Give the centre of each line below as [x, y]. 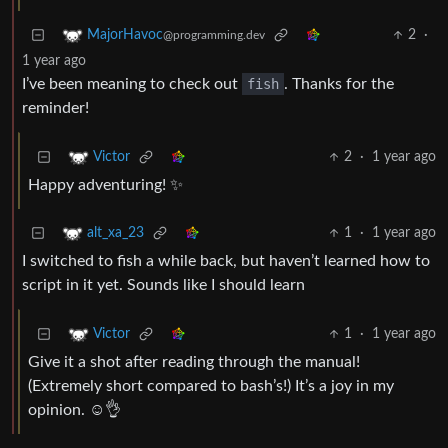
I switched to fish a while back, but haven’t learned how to [226, 261]
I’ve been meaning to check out [132, 84]
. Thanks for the [339, 84]
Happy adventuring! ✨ [105, 185]
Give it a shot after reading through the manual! [194, 362]
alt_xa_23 [115, 233]
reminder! [55, 108]
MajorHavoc [125, 35]
